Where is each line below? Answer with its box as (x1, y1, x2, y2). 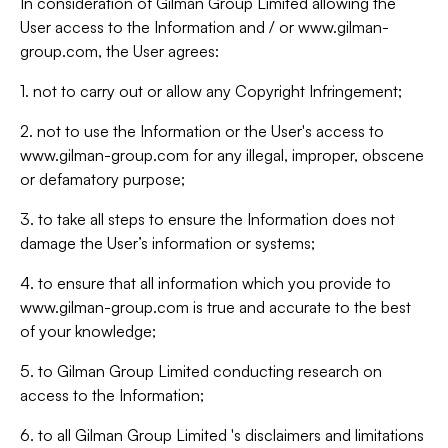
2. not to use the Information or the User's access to (20, 121, 384, 141)
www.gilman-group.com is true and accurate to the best (20, 297, 411, 317)
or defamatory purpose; (20, 169, 185, 189)
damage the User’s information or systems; (20, 233, 315, 253)
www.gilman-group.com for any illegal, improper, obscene (20, 145, 424, 165)
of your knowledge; (20, 321, 156, 341)
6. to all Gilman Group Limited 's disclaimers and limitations (20, 425, 424, 445)
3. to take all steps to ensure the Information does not (20, 209, 395, 229)
